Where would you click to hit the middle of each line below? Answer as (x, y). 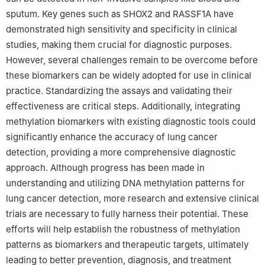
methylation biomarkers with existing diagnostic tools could (131, 122)
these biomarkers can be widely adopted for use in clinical (129, 76)
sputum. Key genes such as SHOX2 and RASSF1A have (120, 14)
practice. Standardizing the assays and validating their (119, 91)
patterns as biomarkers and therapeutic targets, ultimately (127, 245)
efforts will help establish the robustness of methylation (123, 230)
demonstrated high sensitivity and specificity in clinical (122, 30)
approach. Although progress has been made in (105, 168)
